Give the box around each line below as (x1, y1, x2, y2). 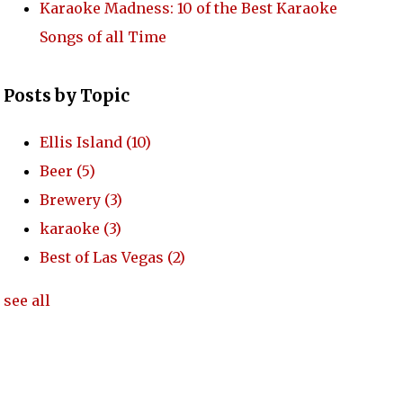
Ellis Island (39, 133, 126, 152)
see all (3, 291, 50, 310)
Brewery (39, 191, 104, 210)
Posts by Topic (3, 85, 130, 107)
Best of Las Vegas (39, 248, 167, 267)
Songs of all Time (39, 27, 166, 46)
